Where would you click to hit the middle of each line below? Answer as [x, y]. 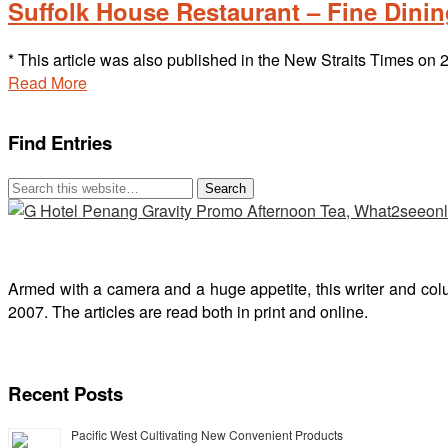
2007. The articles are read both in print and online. [188, 311]
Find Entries [60, 142]
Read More [47, 83]
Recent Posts [65, 394]
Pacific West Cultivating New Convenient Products [207, 435]
